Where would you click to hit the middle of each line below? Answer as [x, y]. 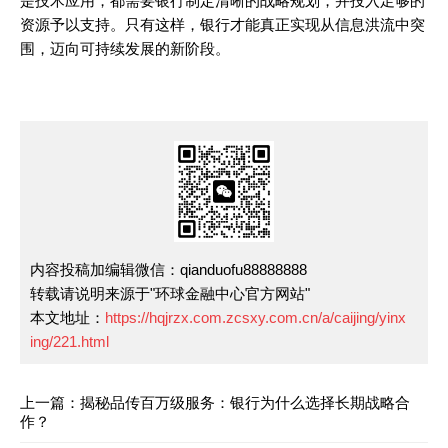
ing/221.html [69, 341]
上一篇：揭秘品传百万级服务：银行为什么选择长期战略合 [215, 402]
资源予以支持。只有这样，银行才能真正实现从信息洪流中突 [222, 25]
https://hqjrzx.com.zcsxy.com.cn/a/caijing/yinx [255, 317]
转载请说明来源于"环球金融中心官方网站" [170, 293]
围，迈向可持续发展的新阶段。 [125, 49]
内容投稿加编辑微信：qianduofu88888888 [168, 269]
